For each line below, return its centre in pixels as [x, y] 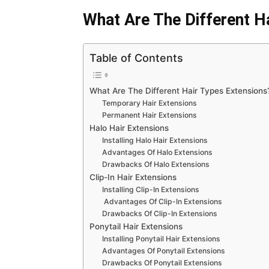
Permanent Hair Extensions [151, 115]
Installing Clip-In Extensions [151, 189]
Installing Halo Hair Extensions [156, 140]
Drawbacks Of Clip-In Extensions [160, 213]
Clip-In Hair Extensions [134, 177]
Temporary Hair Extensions [151, 103]
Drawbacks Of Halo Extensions [156, 164]
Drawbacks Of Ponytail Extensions [162, 262]
